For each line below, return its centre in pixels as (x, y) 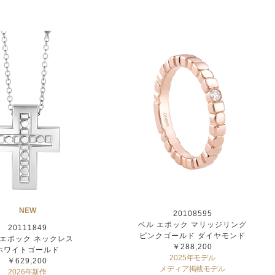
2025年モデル (192, 258)
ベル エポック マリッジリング (193, 224)
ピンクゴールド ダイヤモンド (193, 235)
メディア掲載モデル (192, 269)
